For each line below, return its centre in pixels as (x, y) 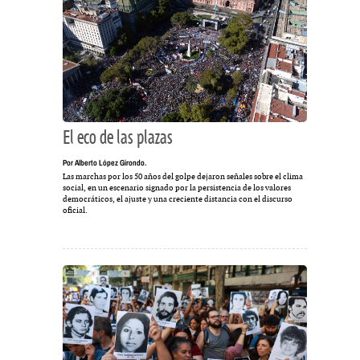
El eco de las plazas (117, 138)
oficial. (75, 211)
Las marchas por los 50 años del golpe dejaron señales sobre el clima (182, 177)
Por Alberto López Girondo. (104, 163)
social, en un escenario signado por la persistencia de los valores (176, 188)
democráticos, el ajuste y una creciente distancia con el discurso (177, 199)
